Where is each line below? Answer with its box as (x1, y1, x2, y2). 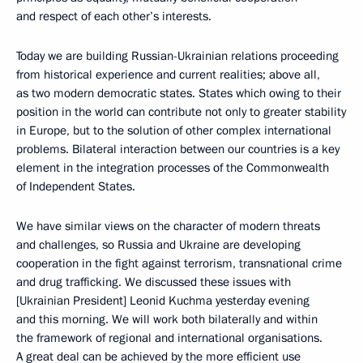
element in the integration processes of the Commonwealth (16, 160, 329, 176)
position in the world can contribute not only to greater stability (16, 104, 346, 120)
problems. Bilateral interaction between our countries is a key (16, 141, 340, 157)
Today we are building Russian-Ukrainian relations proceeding (16, 48, 339, 64)
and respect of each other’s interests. (16, 8, 211, 24)
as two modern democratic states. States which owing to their (16, 85, 341, 101)
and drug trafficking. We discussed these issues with (16, 274, 291, 290)
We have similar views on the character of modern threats (16, 218, 320, 234)
